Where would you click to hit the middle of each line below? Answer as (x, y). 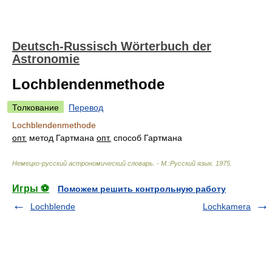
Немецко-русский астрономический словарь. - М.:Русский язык (112, 163)
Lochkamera (227, 206)
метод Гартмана (62, 138)
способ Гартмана (147, 138)
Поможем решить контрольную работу (142, 189)
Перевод (86, 107)
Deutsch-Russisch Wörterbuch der (112, 46)
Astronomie (46, 59)
